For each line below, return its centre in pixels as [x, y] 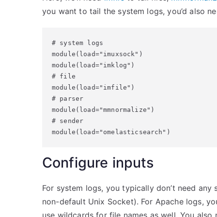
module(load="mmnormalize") [103, 110]
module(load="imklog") [93, 65]
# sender [68, 121]
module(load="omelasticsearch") [111, 132]
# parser [68, 99]
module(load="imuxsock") [97, 54]
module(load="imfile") [93, 87]
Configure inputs [98, 163]
